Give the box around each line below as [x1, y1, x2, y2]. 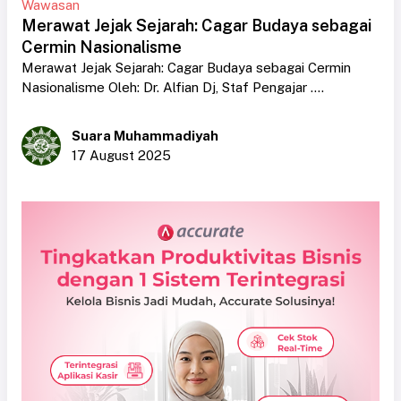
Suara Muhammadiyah [72, 127, 218, 143]
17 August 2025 [72, 147, 171, 163]
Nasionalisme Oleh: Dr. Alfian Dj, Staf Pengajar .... [21, 79, 324, 95]
